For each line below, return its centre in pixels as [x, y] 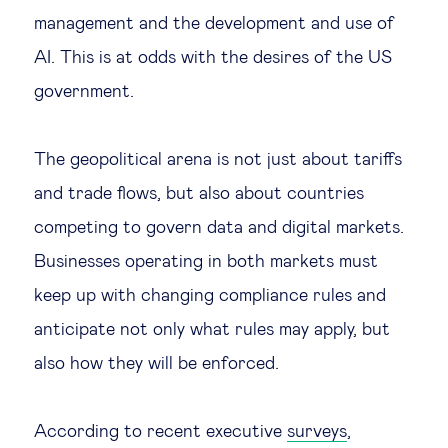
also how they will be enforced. [156, 364]
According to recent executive [160, 432]
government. [84, 92]
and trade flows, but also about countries [199, 194]
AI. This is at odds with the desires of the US [213, 58]
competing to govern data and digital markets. [219, 228]
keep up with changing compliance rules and [210, 296]
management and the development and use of [214, 24]
